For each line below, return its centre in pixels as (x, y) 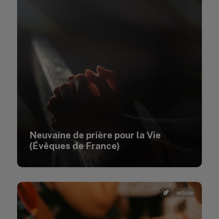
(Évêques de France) (75, 146)
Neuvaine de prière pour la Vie (95, 135)
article (185, 193)
